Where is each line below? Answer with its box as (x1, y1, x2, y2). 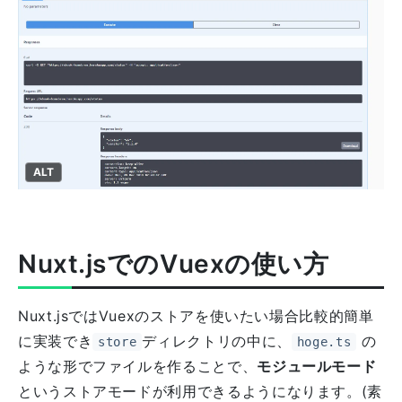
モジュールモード (257, 356, 377, 375)
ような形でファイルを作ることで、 (18, 356, 258, 375)
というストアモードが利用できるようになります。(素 (18, 381, 382, 400)
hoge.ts (296, 334, 352, 349)
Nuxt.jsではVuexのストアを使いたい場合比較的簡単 (18, 306, 374, 325)
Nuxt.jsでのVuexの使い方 (18, 248, 329, 279)
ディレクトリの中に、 (142, 331, 292, 350)
